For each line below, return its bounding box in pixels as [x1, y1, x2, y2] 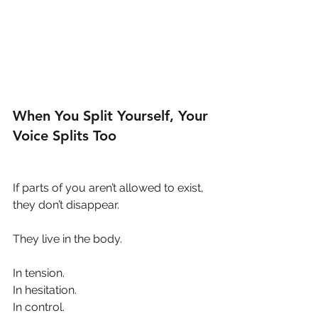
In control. [13, 300, 65, 314]
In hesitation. [13, 283, 77, 297]
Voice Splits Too [13, 126, 116, 144]
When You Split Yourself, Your [13, 106, 212, 124]
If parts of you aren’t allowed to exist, [13, 180, 207, 194]
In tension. [13, 265, 65, 280]
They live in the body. [13, 231, 122, 246]
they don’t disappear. [13, 197, 119, 212]
